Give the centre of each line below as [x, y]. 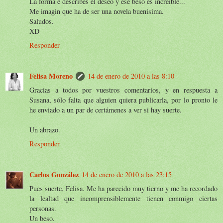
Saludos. [42, 21]
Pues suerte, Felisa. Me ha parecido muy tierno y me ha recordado [123, 188]
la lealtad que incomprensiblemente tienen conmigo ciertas [123, 198]
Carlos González [54, 174]
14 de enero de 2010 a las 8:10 [131, 76]
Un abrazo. [45, 129]
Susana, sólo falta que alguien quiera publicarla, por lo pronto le [123, 100]
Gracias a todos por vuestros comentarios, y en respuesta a [123, 90]
